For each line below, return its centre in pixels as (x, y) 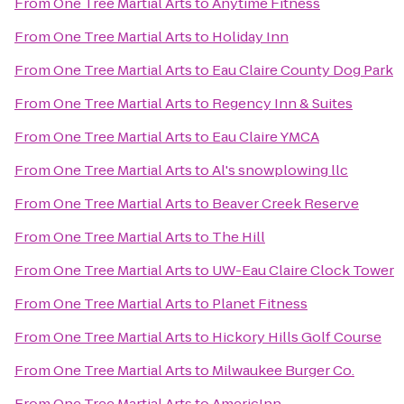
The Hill (239, 237)
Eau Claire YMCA (266, 137)
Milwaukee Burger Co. (283, 370)
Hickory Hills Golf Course (297, 337)
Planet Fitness (260, 303)
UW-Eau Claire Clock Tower (303, 270)
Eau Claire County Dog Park (303, 70)
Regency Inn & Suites (282, 103)
